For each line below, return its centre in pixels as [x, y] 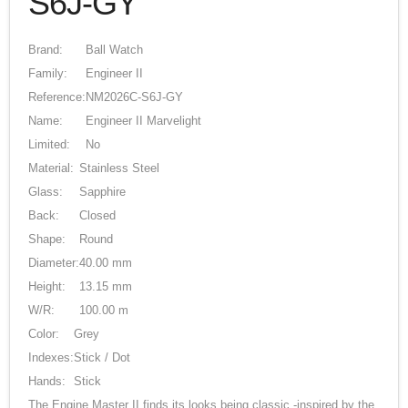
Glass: [46, 192]
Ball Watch [114, 50]
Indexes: [51, 357]
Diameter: [54, 263]
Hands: [47, 381]
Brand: [46, 50]
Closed [97, 215]
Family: [48, 73]
